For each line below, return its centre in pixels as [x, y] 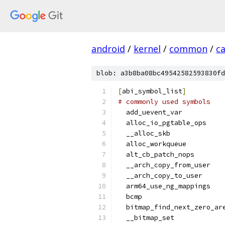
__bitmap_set [146, 218]
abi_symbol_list [152, 91]
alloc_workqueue [152, 144]
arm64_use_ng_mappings [164, 186]
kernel [147, 49]
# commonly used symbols [164, 102]
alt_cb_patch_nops [156, 154]
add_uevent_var [150, 112]
